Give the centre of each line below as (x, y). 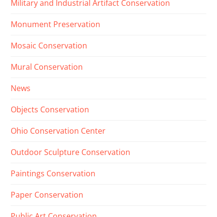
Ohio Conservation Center (58, 131)
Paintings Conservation (53, 174)
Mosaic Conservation (49, 46)
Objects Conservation (50, 110)
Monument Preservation (56, 24)
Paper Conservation (47, 195)
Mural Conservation (47, 67)
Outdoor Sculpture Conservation (71, 152)
